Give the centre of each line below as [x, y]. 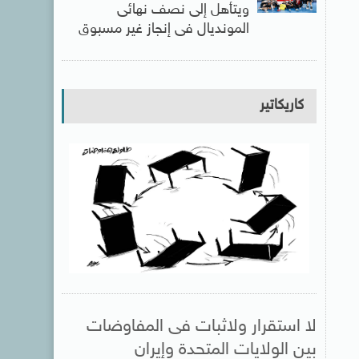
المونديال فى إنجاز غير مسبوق [163, 29]
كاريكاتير [281, 105]
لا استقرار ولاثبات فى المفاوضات [201, 326]
